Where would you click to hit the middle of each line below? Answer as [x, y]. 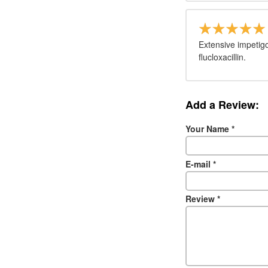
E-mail [199, 164]
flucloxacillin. [222, 57]
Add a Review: [222, 105]
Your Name [208, 128]
